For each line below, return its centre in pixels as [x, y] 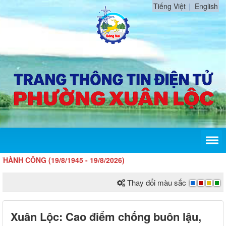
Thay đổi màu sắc [157, 183]
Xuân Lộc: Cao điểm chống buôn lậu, [106, 217]
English [206, 6]
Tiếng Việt [169, 6]
